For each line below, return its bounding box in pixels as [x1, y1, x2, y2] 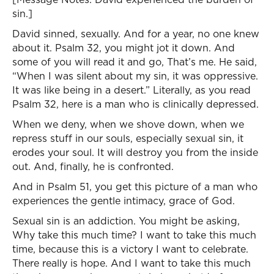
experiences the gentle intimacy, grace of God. [12, 194, 235, 207]
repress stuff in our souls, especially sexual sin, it [12, 131, 243, 145]
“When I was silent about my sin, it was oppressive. [12, 69, 258, 83]
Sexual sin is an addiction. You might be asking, [12, 214, 240, 228]
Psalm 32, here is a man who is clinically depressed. [12, 97, 259, 111]
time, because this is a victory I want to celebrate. [12, 242, 248, 256]
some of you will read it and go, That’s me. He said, [12, 55, 257, 68]
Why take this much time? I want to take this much [12, 228, 256, 242]
